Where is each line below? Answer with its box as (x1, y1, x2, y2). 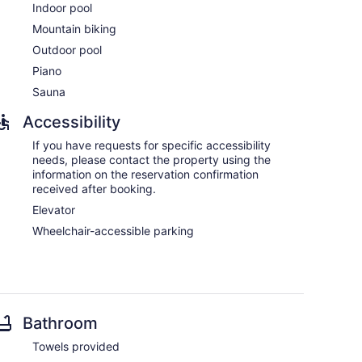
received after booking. (32, 182, 156, 196)
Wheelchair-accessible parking (32, 224, 194, 238)
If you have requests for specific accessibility (32, 138, 271, 152)
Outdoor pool (32, 43, 102, 57)
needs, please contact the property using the (32, 153, 271, 166)
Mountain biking (32, 22, 116, 36)
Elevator (32, 203, 75, 217)
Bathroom (23, 314, 98, 333)
